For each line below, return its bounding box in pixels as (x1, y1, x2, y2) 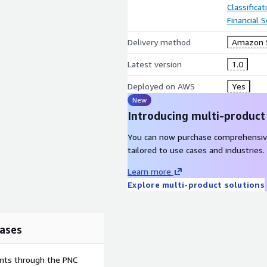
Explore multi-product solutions (128, 179, 265, 190)
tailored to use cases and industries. (128, 145, 265, 155)
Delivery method (128, 37, 191, 47)
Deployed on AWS (128, 81, 195, 91)
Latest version (128, 59, 182, 69)
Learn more (128, 166, 171, 176)
